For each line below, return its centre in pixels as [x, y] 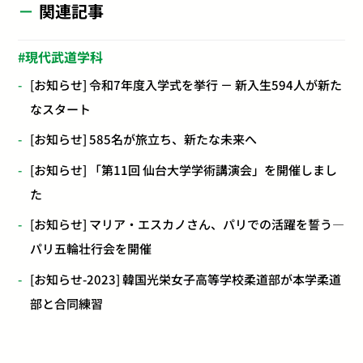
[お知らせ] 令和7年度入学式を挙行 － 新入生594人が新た [186, 84]
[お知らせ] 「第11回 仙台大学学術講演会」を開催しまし [184, 169]
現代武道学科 [64, 56]
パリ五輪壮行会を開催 [91, 248]
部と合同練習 [67, 303]
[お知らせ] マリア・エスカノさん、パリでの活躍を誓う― [188, 224]
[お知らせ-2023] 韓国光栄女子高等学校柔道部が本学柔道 [186, 279]
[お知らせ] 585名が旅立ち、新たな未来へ [144, 139]
